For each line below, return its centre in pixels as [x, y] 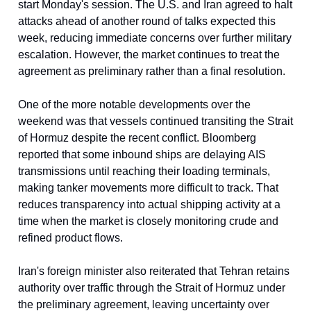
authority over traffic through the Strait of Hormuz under [152, 288]
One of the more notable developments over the [134, 104]
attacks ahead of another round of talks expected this [147, 21]
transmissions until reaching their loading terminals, [144, 171]
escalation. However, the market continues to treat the [149, 54]
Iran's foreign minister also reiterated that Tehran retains [154, 271]
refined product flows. [70, 238]
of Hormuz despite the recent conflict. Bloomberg [137, 138]
